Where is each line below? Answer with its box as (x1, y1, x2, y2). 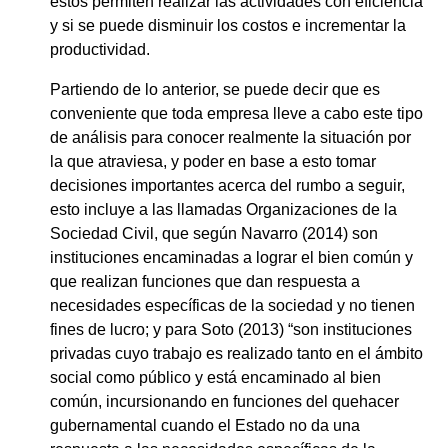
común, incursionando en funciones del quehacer (50, 392, 399, 410)
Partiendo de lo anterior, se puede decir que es (50, 80, 380, 98)
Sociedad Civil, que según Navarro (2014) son (50, 224, 378, 242)
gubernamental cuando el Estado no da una (50, 416, 360, 434)
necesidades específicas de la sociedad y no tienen (50, 296, 415, 314)
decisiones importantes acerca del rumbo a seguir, (50, 176, 405, 194)
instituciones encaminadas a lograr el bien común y (50, 248, 413, 266)
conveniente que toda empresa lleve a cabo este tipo (50, 104, 423, 122)
